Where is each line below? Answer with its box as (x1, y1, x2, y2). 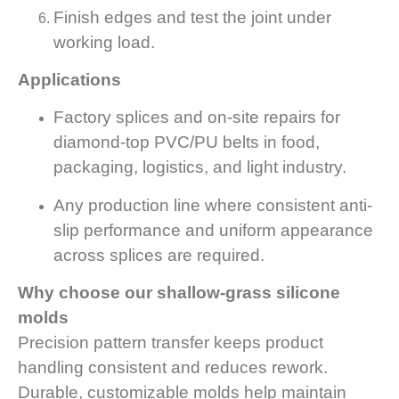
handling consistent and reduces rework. (18, 358, 328, 378)
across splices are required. (53, 245, 265, 265)
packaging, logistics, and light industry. (53, 158, 346, 177)
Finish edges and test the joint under (53, 7, 331, 27)
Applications (18, 70, 121, 90)
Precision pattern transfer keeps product (18, 333, 323, 353)
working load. (53, 32, 155, 52)
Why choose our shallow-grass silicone (18, 283, 340, 303)
